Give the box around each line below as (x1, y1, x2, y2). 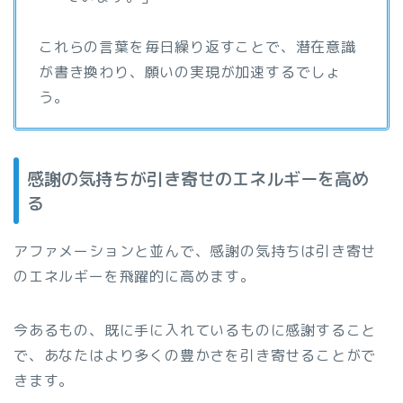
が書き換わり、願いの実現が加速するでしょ (39, 62, 341, 83)
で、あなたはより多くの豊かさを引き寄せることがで (13, 345, 377, 366)
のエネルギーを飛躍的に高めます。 (13, 266, 255, 287)
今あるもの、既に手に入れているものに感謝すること (13, 320, 377, 341)
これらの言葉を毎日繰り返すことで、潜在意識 (39, 37, 356, 58)
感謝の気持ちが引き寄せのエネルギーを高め (27, 166, 369, 192)
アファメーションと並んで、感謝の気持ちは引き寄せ (13, 241, 377, 262)
